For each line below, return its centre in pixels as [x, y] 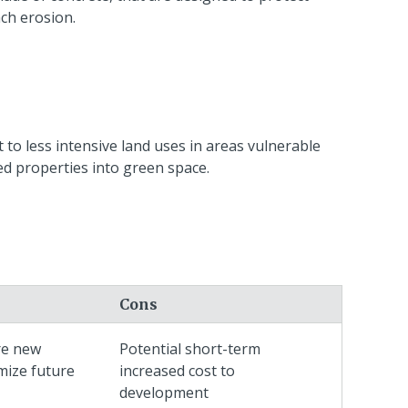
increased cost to [177, 370]
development [164, 392]
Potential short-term [190, 348]
